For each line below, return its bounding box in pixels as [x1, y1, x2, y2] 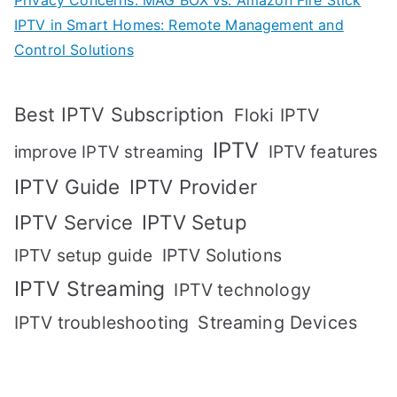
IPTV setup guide [14, 245, 153, 267]
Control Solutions [14, 41, 134, 59]
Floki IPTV [233, 105, 320, 127]
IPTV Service [14, 211, 133, 235]
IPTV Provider [128, 175, 257, 199]
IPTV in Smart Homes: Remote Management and [14, 16, 344, 35]
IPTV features [268, 141, 378, 163]
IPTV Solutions [161, 245, 282, 267]
